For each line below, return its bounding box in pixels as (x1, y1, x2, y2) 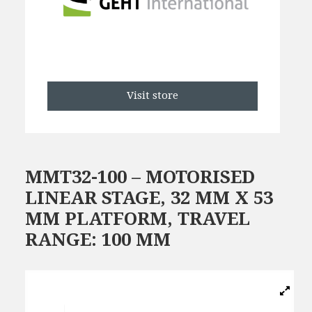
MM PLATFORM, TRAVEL (25, 208, 250, 230)
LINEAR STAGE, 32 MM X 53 (25, 187, 273, 209)
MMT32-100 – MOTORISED (25, 166, 255, 188)
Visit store (127, 89, 178, 102)
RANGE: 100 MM (25, 229, 171, 251)
